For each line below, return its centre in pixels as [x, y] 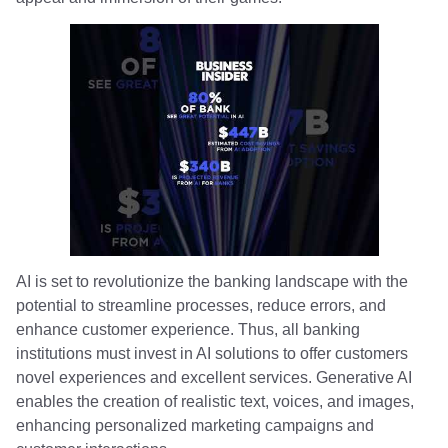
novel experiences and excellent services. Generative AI [214, 378]
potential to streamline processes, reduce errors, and [201, 306]
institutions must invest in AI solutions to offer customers [212, 354]
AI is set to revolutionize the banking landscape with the [212, 282]
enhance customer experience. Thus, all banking [188, 330]
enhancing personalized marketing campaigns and [195, 426]
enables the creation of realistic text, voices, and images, [215, 402]
